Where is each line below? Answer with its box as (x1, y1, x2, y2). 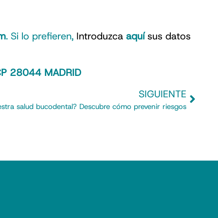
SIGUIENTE (139, 87, 186, 100)
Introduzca (76, 30, 126, 43)
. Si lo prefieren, (6, 30, 76, 43)
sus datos (145, 30, 191, 43)
